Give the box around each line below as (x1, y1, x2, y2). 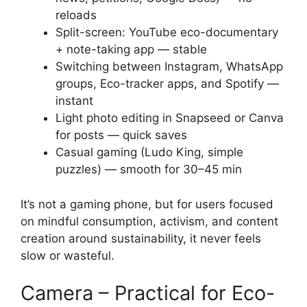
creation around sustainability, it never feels (21, 231, 261, 245)
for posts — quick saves (56, 128, 187, 142)
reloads (56, 8, 97, 22)
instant (56, 94, 93, 108)
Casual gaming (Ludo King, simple (56, 145, 243, 159)
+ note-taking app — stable (56, 42, 207, 56)
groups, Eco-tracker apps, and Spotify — (56, 77, 279, 90)
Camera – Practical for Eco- (21, 281, 275, 305)
